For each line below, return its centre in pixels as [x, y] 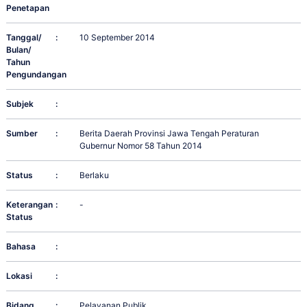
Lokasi [19, 276]
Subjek [20, 104]
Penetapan [28, 8]
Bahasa [21, 247]
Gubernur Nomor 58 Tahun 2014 [141, 146]
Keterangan [29, 205]
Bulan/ [19, 50]
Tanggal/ [24, 38]
